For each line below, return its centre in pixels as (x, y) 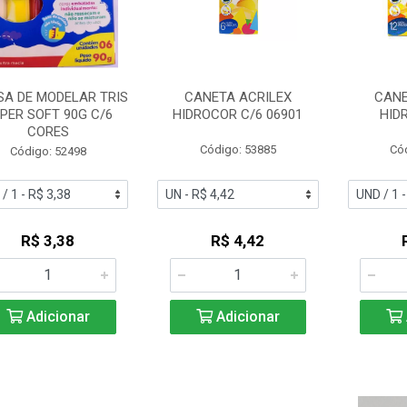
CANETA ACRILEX (238, 97)
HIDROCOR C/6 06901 (238, 114)
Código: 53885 (238, 149)
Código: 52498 (48, 151)
